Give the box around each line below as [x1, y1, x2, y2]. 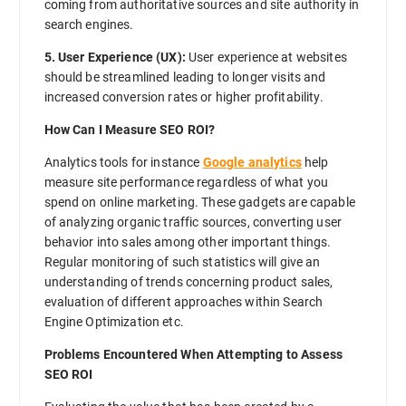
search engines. [43, 16, 134, 32]
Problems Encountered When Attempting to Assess [43, 346, 343, 362]
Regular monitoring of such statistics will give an [43, 254, 321, 269]
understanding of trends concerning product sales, [43, 274, 333, 289]
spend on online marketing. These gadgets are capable [43, 194, 355, 209]
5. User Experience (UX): [43, 49, 186, 64]
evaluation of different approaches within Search [43, 294, 324, 309]
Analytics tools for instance [43, 154, 203, 169]
